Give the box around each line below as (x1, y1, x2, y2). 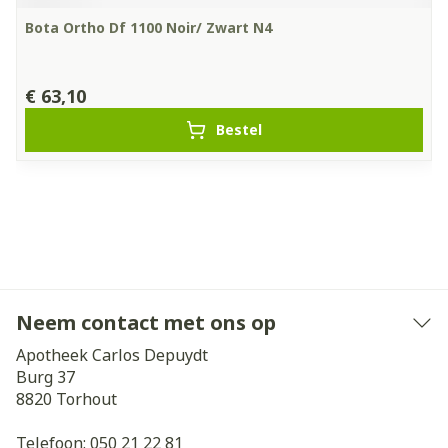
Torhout (56, 388, 117, 410)
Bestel (216, 120, 262, 139)
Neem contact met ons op (16, 309, 276, 336)
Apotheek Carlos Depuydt (16, 344, 208, 366)
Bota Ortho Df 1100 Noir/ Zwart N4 (25, 18, 272, 37)
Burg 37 (16, 366, 75, 388)
